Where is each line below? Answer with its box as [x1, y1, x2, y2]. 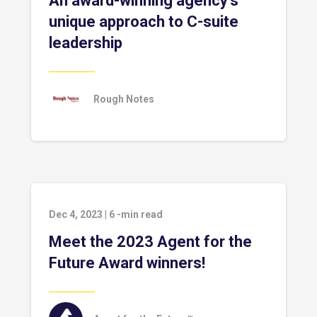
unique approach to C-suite [49, 13, 238, 30]
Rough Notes [93, 93, 154, 105]
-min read [117, 209, 163, 220]
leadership [49, 34, 122, 52]
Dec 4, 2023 [49, 209, 103, 220]
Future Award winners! [49, 254, 205, 272]
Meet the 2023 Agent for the [49, 233, 252, 250]
